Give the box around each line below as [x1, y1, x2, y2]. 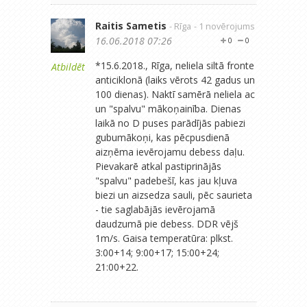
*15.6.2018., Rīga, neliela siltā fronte [95, 58, 254, 72]
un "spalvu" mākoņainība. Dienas [95, 101, 241, 115]
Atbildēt [51, 60, 85, 73]
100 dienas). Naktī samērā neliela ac [95, 87, 255, 101]
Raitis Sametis [95, 19, 167, 32]
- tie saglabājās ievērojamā [95, 202, 215, 216]
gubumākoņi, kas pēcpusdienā [95, 130, 230, 144]
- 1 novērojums [194, 20, 255, 32]
